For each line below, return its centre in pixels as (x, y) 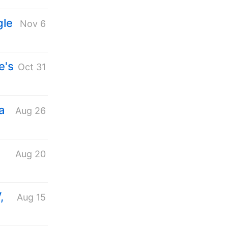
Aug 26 (30, 110)
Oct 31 (32, 67)
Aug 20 (30, 154)
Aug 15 (31, 197)
